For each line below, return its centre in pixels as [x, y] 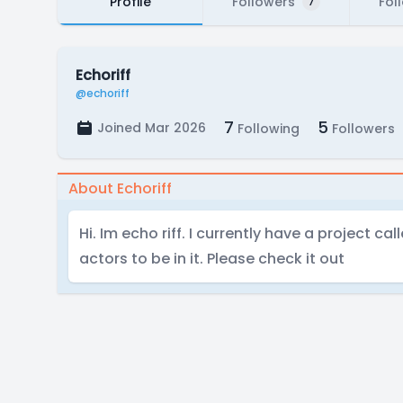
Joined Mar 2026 [152, 128]
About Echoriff [120, 188]
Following [267, 129]
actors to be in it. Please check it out [212, 259]
